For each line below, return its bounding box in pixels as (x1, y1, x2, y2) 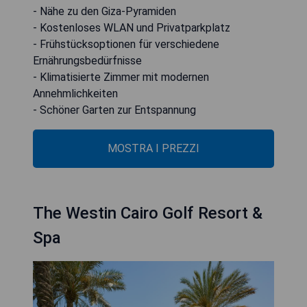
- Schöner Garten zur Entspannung (33, 103, 196, 116)
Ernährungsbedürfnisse (33, 54, 142, 67)
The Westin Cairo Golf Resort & (33, 204, 262, 223)
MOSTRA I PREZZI (108, 142, 199, 155)
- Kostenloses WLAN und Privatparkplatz (33, 21, 230, 34)
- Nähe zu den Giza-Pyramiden (33, 5, 176, 18)
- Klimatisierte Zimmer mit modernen (33, 71, 209, 84)
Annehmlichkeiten (33, 87, 118, 100)
